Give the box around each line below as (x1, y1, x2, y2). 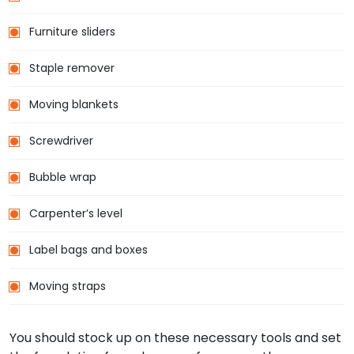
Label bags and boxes (29, 242, 148, 258)
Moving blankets (29, 96, 119, 113)
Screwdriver (29, 133, 93, 149)
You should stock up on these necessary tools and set (9, 329, 341, 348)
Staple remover (29, 60, 115, 77)
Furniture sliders (29, 24, 115, 40)
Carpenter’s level (29, 205, 122, 222)
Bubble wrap (29, 169, 96, 186)
